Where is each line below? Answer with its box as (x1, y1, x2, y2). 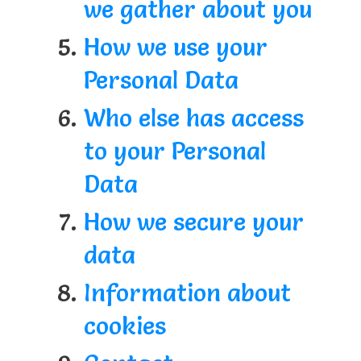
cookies (83, 310, 166, 341)
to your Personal (83, 135, 266, 166)
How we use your (83, 31, 268, 62)
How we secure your (83, 206, 304, 237)
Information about (83, 277, 291, 308)
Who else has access (83, 102, 304, 133)
